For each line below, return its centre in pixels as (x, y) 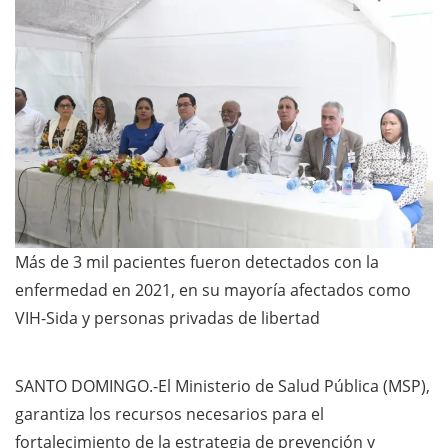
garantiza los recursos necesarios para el (169, 413)
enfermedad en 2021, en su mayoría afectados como (213, 289)
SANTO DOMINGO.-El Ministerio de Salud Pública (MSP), (222, 385)
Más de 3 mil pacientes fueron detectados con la (197, 261)
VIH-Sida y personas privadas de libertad (167, 317)
